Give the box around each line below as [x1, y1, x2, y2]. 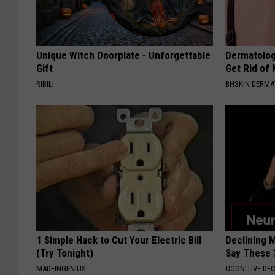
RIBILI [36, 79, 54, 89]
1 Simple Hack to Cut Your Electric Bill [36, 234, 201, 247]
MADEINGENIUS [36, 264, 86, 274]
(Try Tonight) [36, 247, 93, 260]
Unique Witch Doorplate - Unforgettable [36, 49, 211, 62]
